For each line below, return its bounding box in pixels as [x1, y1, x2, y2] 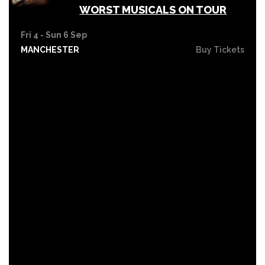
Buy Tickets [196, 44, 244, 54]
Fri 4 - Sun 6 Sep [21, 30, 87, 40]
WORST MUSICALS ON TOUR [79, 3, 227, 16]
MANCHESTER [21, 44, 79, 54]
